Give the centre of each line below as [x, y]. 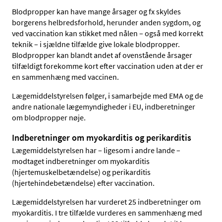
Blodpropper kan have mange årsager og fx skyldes [96, 11]
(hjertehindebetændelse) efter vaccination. [83, 183]
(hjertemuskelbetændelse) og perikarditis [81, 172]
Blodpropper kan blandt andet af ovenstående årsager [102, 55]
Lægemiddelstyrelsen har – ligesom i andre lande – [96, 150]
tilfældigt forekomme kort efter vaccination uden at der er [108, 66]
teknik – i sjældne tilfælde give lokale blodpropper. [96, 44]
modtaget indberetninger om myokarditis [81, 161]
